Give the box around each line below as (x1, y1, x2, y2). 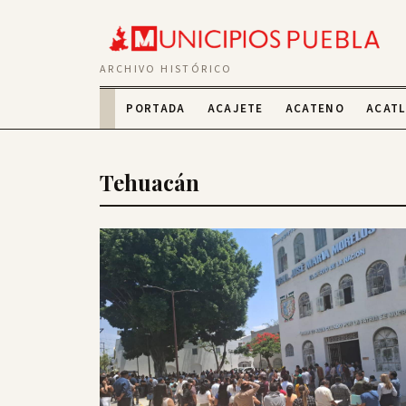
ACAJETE (207, 101, 264, 118)
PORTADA (126, 101, 186, 118)
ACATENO (285, 101, 344, 118)
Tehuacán (100, 168, 199, 198)
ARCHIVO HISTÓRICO (100, 62, 233, 78)
